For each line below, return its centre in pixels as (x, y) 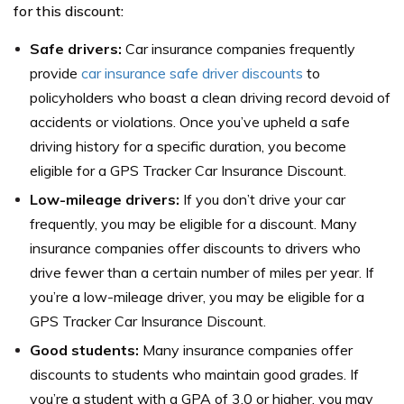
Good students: (84, 349)
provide (55, 73)
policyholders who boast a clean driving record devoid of (210, 97)
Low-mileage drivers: (105, 199)
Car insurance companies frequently (240, 48)
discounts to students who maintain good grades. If (194, 374)
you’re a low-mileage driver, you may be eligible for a (197, 296)
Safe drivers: (78, 48)
